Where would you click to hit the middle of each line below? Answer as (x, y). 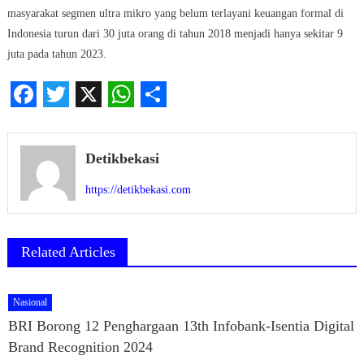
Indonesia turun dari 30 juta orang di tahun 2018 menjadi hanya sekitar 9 (175, 34)
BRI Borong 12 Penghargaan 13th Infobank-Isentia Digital (182, 325)
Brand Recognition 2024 (81, 347)
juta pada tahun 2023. (56, 54)
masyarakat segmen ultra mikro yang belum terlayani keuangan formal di (175, 14)
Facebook (61, 121)
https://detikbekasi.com (138, 190)
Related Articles (68, 251)
